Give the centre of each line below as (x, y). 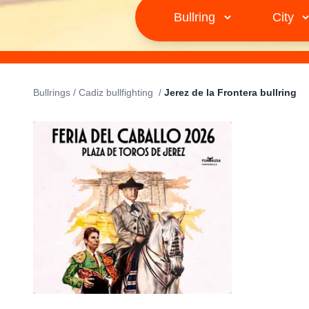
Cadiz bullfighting (117, 92)
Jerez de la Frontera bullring (230, 92)
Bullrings (52, 92)
